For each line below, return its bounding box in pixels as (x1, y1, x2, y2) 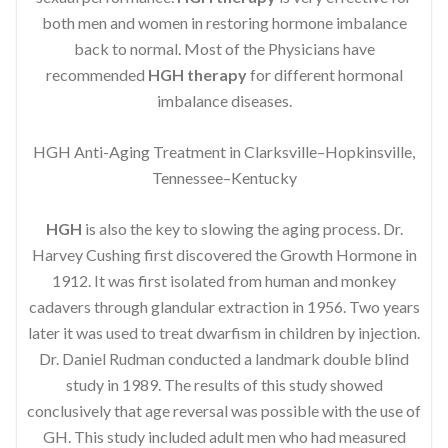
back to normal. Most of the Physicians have (73, 38, 375, 58)
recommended (45, 64, 148, 84)
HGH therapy (147, 64, 247, 84)
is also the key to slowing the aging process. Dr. (81, 218, 403, 238)
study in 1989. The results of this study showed (65, 374, 383, 394)
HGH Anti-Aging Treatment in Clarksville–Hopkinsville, (33, 141, 415, 161)
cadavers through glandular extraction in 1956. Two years (28, 296, 420, 316)
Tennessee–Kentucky (151, 167, 297, 187)
